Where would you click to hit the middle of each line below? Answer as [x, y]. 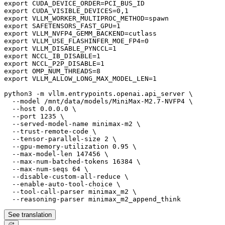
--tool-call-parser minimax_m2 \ [70, 191]
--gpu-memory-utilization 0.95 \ [70, 146]
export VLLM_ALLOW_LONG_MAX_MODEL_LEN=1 [80, 78]
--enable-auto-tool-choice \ [62, 184]
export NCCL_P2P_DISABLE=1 [54, 63]
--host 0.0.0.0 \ [40, 108]
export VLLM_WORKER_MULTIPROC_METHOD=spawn [86, 18]
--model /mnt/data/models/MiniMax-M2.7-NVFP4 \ [98, 101]
